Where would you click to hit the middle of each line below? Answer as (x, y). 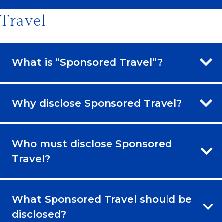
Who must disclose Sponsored (92, 144)
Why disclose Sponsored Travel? (97, 103)
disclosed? (39, 214)
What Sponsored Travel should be (102, 199)
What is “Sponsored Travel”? (87, 63)
